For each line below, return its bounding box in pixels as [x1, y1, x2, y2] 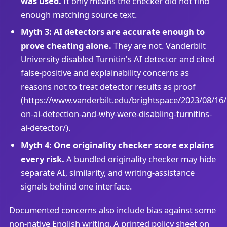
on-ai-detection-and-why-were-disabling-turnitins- [20, 108, 212, 120]
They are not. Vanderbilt [111, 40, 206, 52]
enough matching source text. [20, 9, 137, 20]
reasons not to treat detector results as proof [20, 81, 196, 93]
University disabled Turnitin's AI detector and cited [20, 53, 215, 65]
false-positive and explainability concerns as [20, 67, 189, 79]
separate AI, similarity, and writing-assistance [20, 166, 195, 178]
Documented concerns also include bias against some [9, 204, 216, 216]
